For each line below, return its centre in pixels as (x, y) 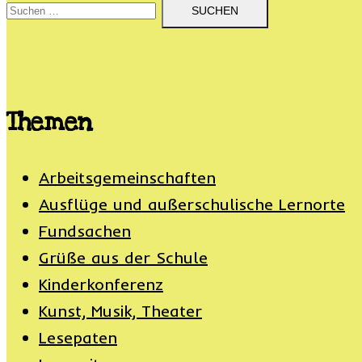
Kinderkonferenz (101, 284)
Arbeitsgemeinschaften (127, 177)
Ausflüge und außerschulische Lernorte (192, 204)
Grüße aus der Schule (123, 257)
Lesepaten (78, 337)
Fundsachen (85, 230)
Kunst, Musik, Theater (120, 310)
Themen (50, 122)
